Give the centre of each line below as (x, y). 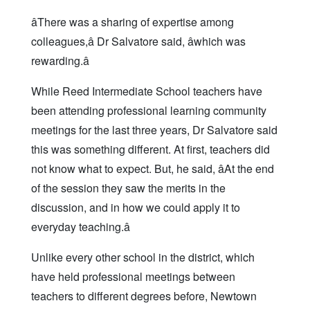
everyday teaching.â (81, 227)
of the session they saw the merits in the (128, 188)
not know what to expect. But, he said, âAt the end (153, 169)
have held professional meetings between (133, 277)
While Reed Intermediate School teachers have (147, 91)
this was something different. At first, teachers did (151, 149)
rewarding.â (60, 61)
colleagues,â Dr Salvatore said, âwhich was (138, 42)
